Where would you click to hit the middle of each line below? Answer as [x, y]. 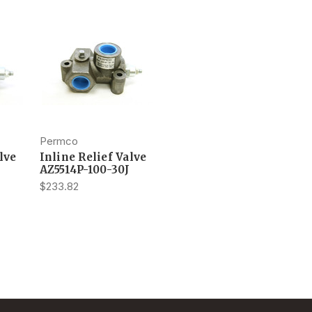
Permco [58, 141]
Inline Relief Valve [93, 157]
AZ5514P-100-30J [85, 169]
